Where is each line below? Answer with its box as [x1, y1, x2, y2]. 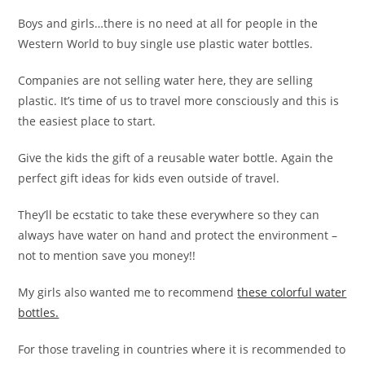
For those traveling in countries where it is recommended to [18, 341, 346, 358]
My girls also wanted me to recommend [18, 284, 238, 301]
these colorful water [237, 284, 347, 301]
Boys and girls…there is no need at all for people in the [18, 15, 319, 32]
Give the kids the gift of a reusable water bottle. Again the [18, 150, 334, 166]
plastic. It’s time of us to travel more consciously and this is [18, 93, 340, 109]
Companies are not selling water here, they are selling [18, 73, 314, 89]
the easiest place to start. [18, 113, 156, 130]
